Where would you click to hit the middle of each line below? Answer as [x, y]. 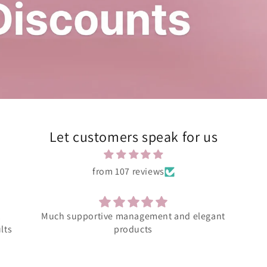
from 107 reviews [128, 172]
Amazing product [133, 216]
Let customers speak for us [133, 137]
